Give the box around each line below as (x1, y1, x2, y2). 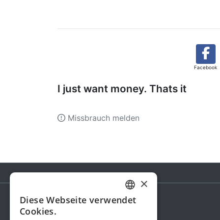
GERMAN (127, 199, 150, 206)
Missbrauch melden (65, 113, 139, 123)
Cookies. (20, 205, 57, 217)
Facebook (194, 64, 217, 71)
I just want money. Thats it (57, 82, 187, 95)
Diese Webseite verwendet (20, 194, 137, 206)
